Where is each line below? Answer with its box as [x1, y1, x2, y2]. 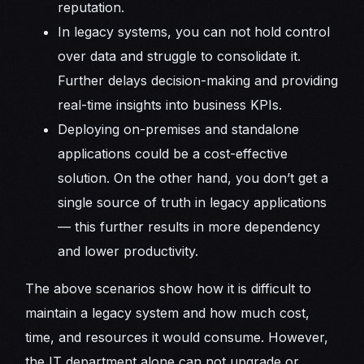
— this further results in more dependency [58, 218, 321, 235]
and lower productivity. [58, 242, 203, 259]
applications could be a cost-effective [58, 145, 288, 162]
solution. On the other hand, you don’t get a [58, 169, 329, 186]
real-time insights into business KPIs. [58, 96, 291, 113]
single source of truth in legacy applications [58, 193, 327, 210]
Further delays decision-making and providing [58, 71, 339, 89]
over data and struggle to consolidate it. [58, 47, 301, 64]
